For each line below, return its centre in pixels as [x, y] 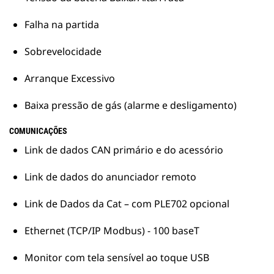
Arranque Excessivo [70, 79]
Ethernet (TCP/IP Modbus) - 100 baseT [112, 231]
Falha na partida [62, 25]
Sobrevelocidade [63, 52]
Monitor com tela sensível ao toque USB [117, 258]
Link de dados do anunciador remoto [110, 177]
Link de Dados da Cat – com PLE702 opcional [127, 204]
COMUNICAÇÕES [38, 131]
